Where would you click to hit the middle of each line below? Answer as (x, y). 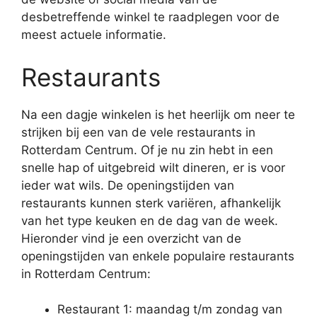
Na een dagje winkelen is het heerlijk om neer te (158, 114)
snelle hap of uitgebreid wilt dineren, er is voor (153, 167)
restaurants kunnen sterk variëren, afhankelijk (151, 203)
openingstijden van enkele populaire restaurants (158, 256)
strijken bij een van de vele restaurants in (138, 132)
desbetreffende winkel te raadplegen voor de (150, 17)
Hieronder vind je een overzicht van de (131, 238)
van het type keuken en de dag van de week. (150, 220)
